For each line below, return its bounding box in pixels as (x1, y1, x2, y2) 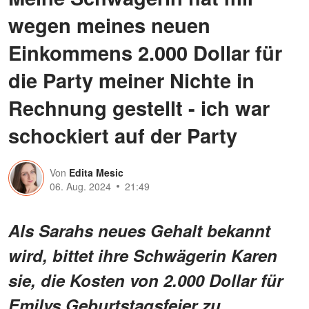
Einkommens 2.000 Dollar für (8, 37, 282, 67)
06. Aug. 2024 (50, 179, 111, 193)
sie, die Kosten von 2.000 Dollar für (8, 268, 283, 292)
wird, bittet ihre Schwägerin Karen (8, 243, 277, 267)
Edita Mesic (69, 165, 123, 179)
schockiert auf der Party (8, 120, 237, 150)
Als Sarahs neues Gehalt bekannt (8, 218, 270, 242)
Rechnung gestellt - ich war (8, 92, 270, 122)
